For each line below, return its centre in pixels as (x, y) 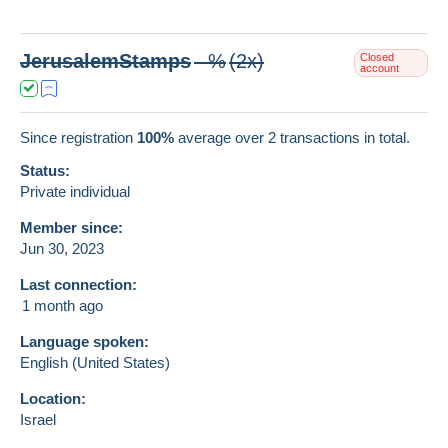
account (379, 67)
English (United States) (95, 362)
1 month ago (62, 305)
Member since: (71, 227)
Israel (38, 419)
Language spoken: (84, 341)
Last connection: (78, 284)
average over (221, 137)
